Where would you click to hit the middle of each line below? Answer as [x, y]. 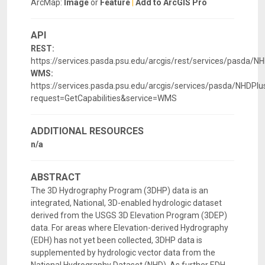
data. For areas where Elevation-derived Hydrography [130, 228]
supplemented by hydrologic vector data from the [123, 253]
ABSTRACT [56, 177]
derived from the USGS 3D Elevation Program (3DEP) [129, 216]
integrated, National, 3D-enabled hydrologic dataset [126, 203]
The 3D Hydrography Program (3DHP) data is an [119, 191]
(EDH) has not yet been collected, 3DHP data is [117, 240]
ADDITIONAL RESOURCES [87, 131]
